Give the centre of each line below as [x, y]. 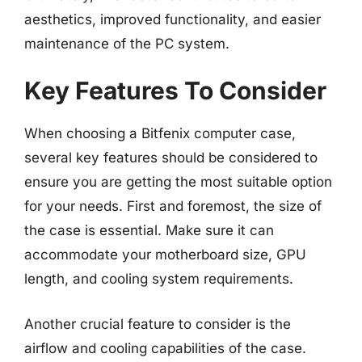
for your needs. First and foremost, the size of [173, 206]
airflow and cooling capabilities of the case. [165, 348]
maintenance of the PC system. [127, 43]
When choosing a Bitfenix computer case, [160, 133]
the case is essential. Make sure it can [149, 230]
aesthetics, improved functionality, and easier [173, 19]
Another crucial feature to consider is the [158, 324]
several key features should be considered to [171, 158]
